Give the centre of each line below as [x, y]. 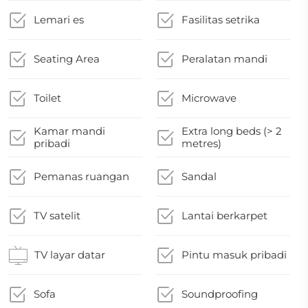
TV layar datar [70, 255]
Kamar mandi [69, 131]
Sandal [199, 176]
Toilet [47, 98]
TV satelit [57, 216]
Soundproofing [220, 294]
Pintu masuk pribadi [234, 255]
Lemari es [59, 20]
